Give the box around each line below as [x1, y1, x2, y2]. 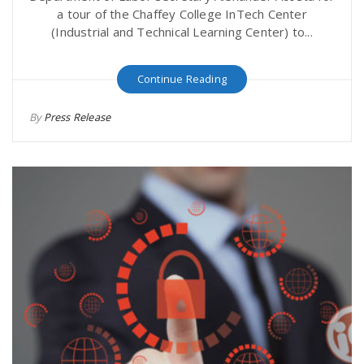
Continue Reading [136, 71, 227, 86]
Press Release [43, 110, 111, 124]
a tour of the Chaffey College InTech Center [57, 6, 307, 22]
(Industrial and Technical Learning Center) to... [51, 24, 313, 40]
